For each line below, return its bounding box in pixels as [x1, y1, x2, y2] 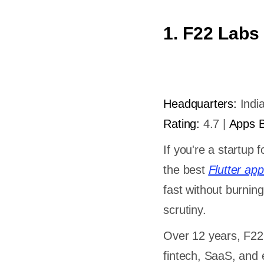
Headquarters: [163, 97, 237, 110]
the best [163, 163, 209, 176]
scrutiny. [163, 203, 206, 216]
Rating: [163, 117, 200, 130]
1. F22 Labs [163, 24, 260, 43]
